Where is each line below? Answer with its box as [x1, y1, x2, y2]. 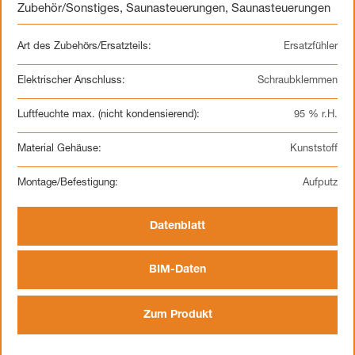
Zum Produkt [143, 310, 212, 321]
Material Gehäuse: [17, 144, 101, 155]
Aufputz [303, 178, 338, 189]
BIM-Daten [149, 265, 206, 276]
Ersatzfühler [284, 42, 338, 52]
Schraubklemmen [258, 76, 338, 86]
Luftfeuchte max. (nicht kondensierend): [17, 110, 200, 120]
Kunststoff [290, 144, 338, 155]
